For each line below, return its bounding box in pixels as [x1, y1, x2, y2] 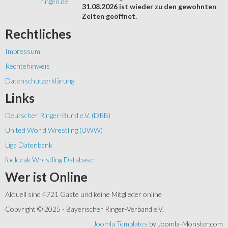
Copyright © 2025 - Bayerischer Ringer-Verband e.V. [5, 205, 164, 214]
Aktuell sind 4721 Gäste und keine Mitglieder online [5, 190, 162, 199]
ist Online [31, 169, 88, 185]
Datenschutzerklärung [5, 76, 74, 85]
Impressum [5, 47, 40, 56]
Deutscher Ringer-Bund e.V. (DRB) [5, 111, 110, 120]
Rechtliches [5, 26, 71, 42]
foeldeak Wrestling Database [5, 155, 93, 164]
